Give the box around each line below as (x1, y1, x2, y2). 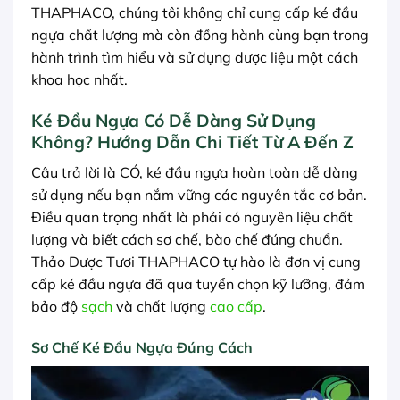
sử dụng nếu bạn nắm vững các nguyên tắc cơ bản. (31, 185, 367, 204)
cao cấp (210, 296, 262, 315)
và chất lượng (112, 296, 210, 315)
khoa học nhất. (31, 71, 128, 89)
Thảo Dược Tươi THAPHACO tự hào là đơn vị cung (31, 252, 361, 271)
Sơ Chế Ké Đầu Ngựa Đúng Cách (31, 337, 253, 356)
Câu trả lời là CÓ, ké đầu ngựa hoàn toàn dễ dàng (31, 162, 358, 181)
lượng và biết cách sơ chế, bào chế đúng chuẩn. (31, 229, 343, 248)
